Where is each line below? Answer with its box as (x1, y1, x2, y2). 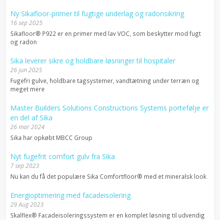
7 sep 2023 (10, 162, 39, 170)
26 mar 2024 (10, 123, 45, 132)
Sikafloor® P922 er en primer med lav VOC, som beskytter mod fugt (10, 29, 201, 38)
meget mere (10, 85, 45, 93)
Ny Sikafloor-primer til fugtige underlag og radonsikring (10, 9, 184, 19)
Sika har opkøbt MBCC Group (10, 134, 92, 142)
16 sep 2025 (10, 19, 43, 27)
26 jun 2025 (10, 66, 42, 75)
